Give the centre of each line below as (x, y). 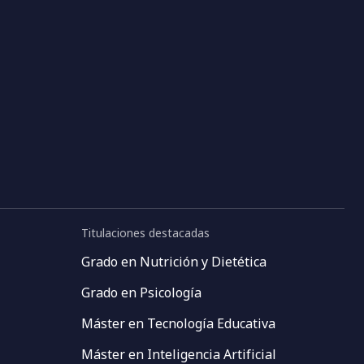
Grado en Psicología (141, 292)
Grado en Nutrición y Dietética (174, 262)
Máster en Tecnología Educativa (178, 323)
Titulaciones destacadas (145, 233)
